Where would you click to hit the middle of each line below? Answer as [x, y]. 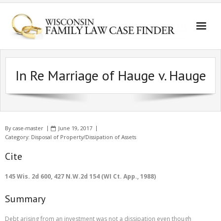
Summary [25, 199]
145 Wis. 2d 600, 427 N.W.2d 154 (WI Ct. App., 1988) [80, 176]
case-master [28, 128]
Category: [18, 137]
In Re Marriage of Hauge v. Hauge [110, 75]
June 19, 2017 [75, 128]
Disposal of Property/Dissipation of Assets [84, 137]
